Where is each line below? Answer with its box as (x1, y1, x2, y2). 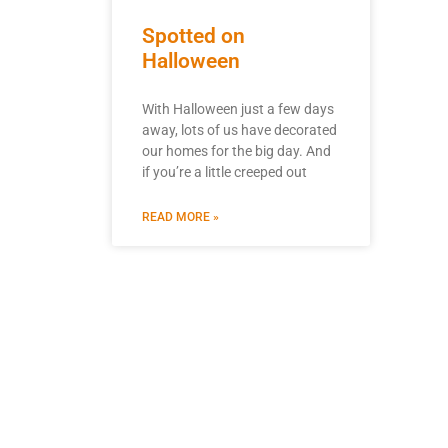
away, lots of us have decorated (142, 122, 337, 139)
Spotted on (142, 24, 245, 49)
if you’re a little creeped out (142, 164, 307, 181)
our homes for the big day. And (142, 143, 331, 160)
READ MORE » (142, 210, 219, 225)
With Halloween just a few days (142, 101, 334, 118)
